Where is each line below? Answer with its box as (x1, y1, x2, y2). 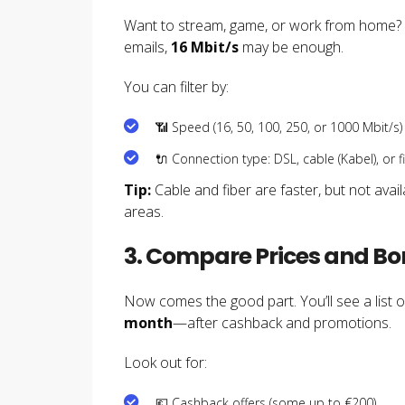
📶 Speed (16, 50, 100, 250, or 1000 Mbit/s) (155, 118, 402, 136)
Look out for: (124, 352, 207, 372)
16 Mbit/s (171, 36, 239, 57)
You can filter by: (124, 76, 229, 97)
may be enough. (239, 36, 344, 57)
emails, (124, 36, 171, 57)
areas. (124, 201, 164, 221)
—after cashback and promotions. (173, 312, 391, 333)
